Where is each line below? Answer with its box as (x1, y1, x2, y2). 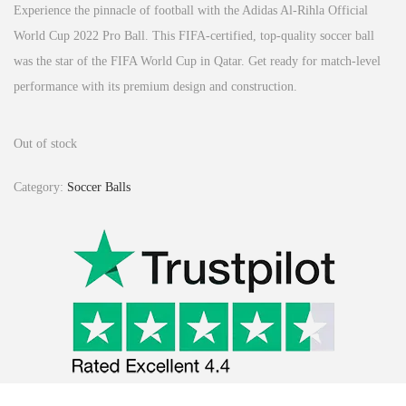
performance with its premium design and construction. (14, 79, 297, 93)
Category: (14, 179, 67, 194)
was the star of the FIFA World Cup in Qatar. (14, 53, 248, 68)
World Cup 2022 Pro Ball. (14, 28, 152, 43)
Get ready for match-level (248, 53, 381, 68)
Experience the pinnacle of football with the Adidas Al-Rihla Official (14, 3, 368, 17)
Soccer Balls (67, 179, 130, 194)
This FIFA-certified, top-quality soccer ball (152, 28, 374, 43)
